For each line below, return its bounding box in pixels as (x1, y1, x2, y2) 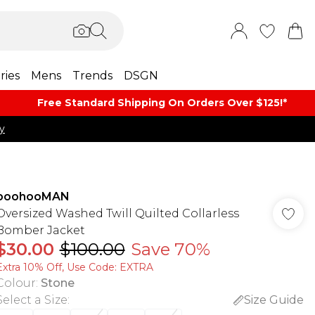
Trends (72, 69, 112, 82)
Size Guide (243, 293, 304, 307)
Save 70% (130, 239, 210, 259)
